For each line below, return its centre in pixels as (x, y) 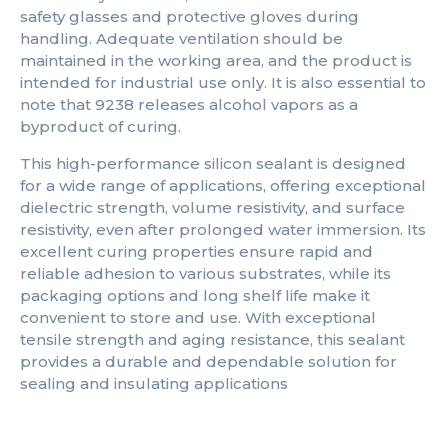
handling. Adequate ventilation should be (181, 39)
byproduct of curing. (100, 127)
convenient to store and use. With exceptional (198, 317)
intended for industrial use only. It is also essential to (223, 83)
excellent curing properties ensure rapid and (196, 251)
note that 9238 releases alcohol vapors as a (189, 105)
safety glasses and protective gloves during (189, 17)
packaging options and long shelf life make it (195, 295)
